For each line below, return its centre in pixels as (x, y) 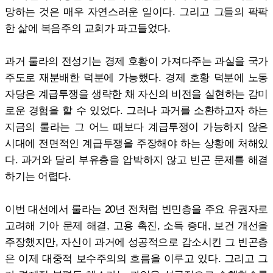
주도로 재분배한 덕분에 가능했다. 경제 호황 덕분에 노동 (136, 77)
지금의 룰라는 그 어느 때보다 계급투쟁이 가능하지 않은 (136, 126)
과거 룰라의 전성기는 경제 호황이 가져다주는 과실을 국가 (136, 61)
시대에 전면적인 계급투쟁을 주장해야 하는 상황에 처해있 (136, 143)
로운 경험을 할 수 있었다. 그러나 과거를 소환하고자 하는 (136, 110)
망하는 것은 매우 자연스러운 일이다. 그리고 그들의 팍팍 (136, 11)
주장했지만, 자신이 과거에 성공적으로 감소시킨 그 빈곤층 (136, 242)
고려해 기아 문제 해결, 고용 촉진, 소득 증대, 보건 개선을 (136, 225)
